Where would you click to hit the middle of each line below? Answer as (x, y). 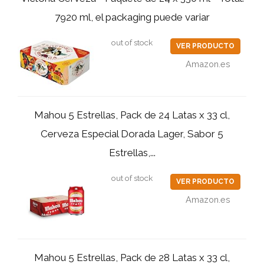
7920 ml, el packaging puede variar (132, 17)
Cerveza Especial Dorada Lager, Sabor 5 (132, 134)
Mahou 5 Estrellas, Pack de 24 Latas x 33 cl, (132, 115)
